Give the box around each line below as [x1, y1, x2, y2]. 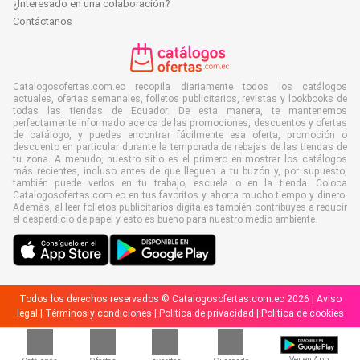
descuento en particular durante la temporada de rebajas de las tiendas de [13, 141, 347, 153]
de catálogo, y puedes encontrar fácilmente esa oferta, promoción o [13, 129, 347, 141]
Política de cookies [260, 307, 344, 319]
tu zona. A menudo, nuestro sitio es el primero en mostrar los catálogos [13, 153, 347, 165]
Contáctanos [13, 14, 72, 27]
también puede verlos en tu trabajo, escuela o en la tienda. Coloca [13, 177, 347, 189]
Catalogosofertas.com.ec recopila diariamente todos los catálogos [13, 80, 347, 92]
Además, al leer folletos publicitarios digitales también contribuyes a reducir [13, 201, 347, 213]
